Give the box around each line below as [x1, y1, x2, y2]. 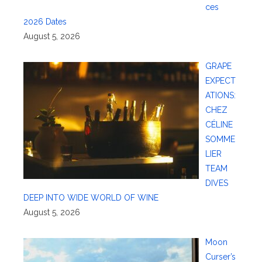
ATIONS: [205, 91, 236, 101]
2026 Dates [23, 17, 67, 27]
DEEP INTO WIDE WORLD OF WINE [23, 193, 158, 203]
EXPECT [205, 76, 236, 86]
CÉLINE [205, 120, 233, 130]
